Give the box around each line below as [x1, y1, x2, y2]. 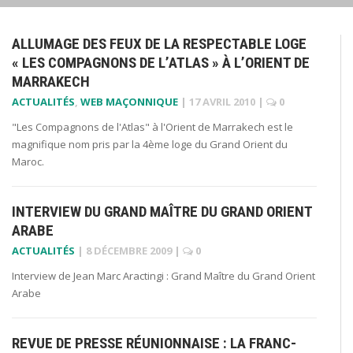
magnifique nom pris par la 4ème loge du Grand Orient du [12, 136, 288, 151]
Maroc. [12, 154, 44, 169]
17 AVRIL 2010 [189, 94, 255, 109]
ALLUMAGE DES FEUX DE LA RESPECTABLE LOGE [12, 34, 307, 53]
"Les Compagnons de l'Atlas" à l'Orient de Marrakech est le [12, 119, 293, 134]
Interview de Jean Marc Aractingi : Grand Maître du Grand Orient [12, 268, 315, 283]
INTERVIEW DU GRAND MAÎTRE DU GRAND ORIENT [12, 202, 312, 221]
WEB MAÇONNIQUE [80, 94, 178, 109]
